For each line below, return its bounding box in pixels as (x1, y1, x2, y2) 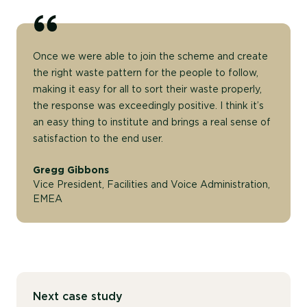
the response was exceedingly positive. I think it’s (33, 99, 264, 111)
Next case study (33, 289, 123, 303)
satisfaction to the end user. (33, 132, 163, 144)
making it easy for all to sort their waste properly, (33, 83, 262, 95)
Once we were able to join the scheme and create (33, 50, 268, 62)
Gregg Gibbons (33, 164, 109, 175)
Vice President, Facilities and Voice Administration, (33, 178, 270, 190)
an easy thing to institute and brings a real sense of (33, 116, 271, 127)
